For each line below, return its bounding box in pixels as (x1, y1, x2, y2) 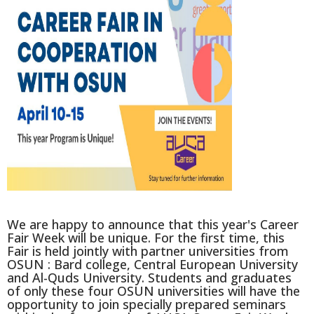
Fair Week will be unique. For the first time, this (7, 229, 285, 247)
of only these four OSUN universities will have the (7, 282, 300, 300)
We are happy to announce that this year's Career (7, 216, 299, 233)
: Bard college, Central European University (48, 256, 298, 273)
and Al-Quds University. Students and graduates (7, 269, 292, 287)
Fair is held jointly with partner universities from (7, 243, 289, 260)
